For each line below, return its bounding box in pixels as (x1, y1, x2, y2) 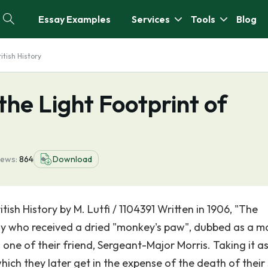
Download (53, 154, 92, 165)
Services (132, 13, 170, 25)
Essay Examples (38, 13, 111, 25)
